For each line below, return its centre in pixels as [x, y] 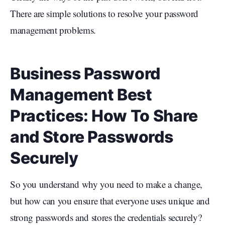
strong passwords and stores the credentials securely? [106, 217]
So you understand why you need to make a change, [106, 184]
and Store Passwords [92, 137]
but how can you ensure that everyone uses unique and [110, 201]
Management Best [81, 95]
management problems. [53, 30]
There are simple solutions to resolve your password [104, 14]
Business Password [85, 74]
